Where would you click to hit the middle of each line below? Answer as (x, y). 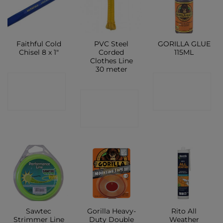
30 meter (111, 69)
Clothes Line (111, 60)
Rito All (184, 211)
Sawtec (39, 211)
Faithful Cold (39, 44)
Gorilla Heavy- (111, 211)
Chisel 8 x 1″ (39, 52)
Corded (111, 52)
